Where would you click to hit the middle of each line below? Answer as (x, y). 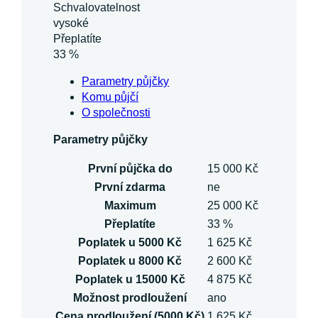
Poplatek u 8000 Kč (130, 261)
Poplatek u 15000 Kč (130, 280)
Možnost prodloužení (130, 298)
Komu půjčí (110, 97)
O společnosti (116, 113)
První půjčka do (130, 169)
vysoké (73, 23)
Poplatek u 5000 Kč (130, 243)
